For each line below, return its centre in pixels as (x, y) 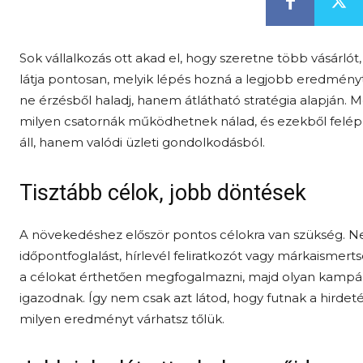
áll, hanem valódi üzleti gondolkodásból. (142, 142)
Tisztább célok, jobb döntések (163, 193)
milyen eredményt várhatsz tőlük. (122, 319)
